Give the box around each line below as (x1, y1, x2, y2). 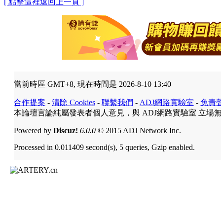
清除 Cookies (52, 98, 95, 107)
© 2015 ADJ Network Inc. (96, 126, 181, 135)
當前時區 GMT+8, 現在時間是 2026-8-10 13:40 (14, 79, 171, 88)
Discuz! (53, 126, 78, 135)
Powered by (14, 126, 53, 135)
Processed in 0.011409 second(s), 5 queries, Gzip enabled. (14, 143, 195, 151)
